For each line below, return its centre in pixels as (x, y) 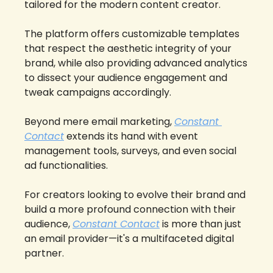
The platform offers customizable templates (132, 34)
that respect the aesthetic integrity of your (128, 49)
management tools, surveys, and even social (130, 151)
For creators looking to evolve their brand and (135, 195)
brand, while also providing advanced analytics (136, 63)
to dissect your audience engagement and (126, 78)
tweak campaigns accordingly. (99, 93)
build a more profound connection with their (130, 210)
